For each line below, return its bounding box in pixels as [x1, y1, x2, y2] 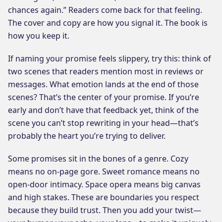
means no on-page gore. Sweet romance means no [8, 166, 200, 177]
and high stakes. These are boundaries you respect [8, 191, 199, 203]
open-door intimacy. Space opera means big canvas [8, 178, 201, 190]
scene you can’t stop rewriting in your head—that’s [8, 117, 199, 128]
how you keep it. [8, 30, 69, 41]
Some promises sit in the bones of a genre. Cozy [8, 153, 188, 164]
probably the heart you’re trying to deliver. [8, 130, 166, 141]
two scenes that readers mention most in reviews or [8, 65, 204, 77]
